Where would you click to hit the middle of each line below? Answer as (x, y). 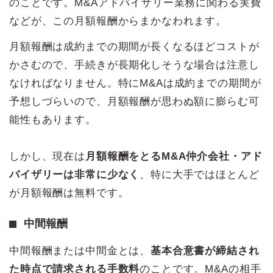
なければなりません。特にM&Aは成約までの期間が (135, 83)
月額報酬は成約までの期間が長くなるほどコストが (134, 46)
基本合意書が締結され (205, 250)
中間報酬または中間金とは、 (80, 250)
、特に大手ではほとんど (200, 174)
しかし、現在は (47, 156)
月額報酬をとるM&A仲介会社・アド (174, 156)
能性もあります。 (53, 119)
